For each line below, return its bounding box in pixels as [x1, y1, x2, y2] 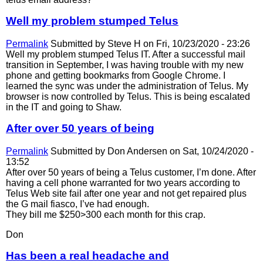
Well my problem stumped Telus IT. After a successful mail [6, 49, 245, 60]
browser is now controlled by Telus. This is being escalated [6, 92, 250, 102]
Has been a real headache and [6, 249, 169, 262]
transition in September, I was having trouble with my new [6, 60, 244, 70]
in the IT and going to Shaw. [6, 102, 122, 113]
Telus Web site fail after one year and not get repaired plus [6, 188, 247, 198]
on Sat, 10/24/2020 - [167, 146, 254, 156]
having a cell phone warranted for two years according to [6, 177, 240, 188]
